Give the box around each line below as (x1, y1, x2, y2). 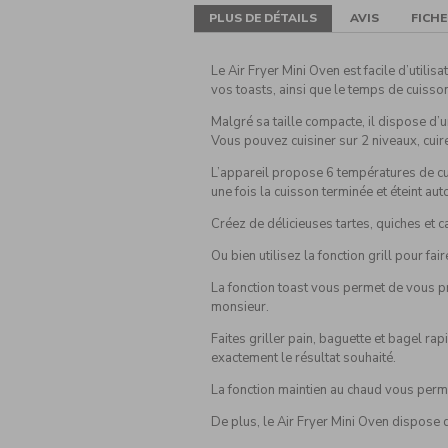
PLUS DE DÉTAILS (209, 10, 318, 27)
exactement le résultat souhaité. (210, 349, 396, 367)
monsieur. (210, 298, 269, 317)
